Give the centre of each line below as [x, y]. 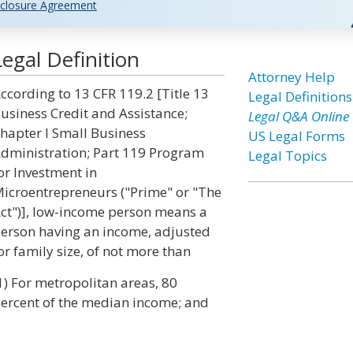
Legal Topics [287, 156]
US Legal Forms [296, 136]
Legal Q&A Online [298, 116]
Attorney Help [291, 77]
